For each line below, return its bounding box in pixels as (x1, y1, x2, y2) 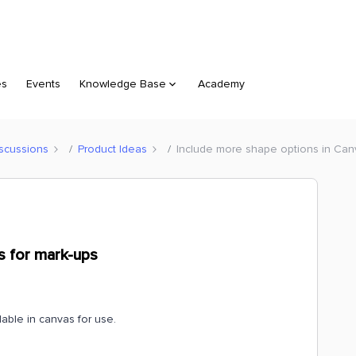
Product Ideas (78, 141, 147, 156)
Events (26, 77, 60, 91)
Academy (198, 77, 245, 91)
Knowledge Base (79, 77, 166, 91)
